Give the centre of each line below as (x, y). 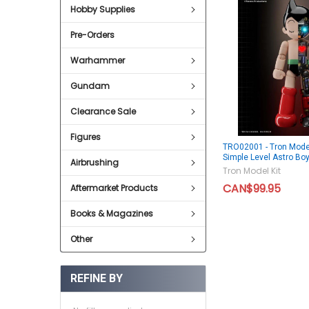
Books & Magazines (112, 213)
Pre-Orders (92, 35)
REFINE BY (97, 278)
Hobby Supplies (103, 9)
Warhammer (98, 60)
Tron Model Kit (251, 171)
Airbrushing (94, 162)
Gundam (90, 86)
